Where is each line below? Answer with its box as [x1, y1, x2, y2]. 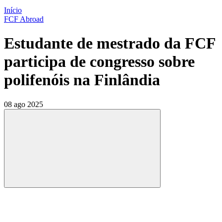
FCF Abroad [4, 15, 44, 23]
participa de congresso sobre [4, 53, 195, 71]
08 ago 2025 [4, 100, 43, 109]
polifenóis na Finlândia [4, 71, 160, 89]
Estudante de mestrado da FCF [4, 34, 216, 53]
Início [4, 6, 22, 14]
